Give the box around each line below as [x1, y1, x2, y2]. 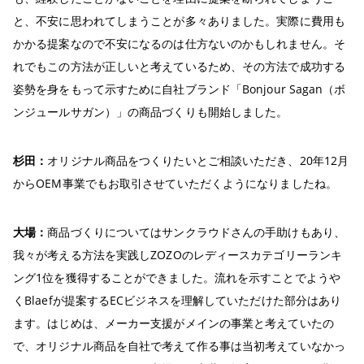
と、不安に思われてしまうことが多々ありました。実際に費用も [13, 13, 345, 29]
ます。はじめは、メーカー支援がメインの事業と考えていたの [13, 315, 334, 331]
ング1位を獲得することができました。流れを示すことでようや [13, 270, 340, 286]
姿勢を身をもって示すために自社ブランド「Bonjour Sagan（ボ [13, 81, 346, 97]
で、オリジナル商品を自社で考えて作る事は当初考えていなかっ [13, 338, 345, 354]
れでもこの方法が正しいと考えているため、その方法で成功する [13, 58, 345, 75]
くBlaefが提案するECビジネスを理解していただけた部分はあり [13, 292, 342, 309]
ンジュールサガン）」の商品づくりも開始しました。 [13, 104, 288, 120]
